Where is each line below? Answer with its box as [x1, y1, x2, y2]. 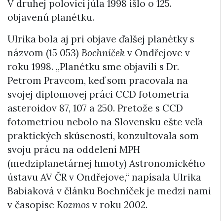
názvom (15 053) [7, 47, 81, 59]
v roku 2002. [90, 199, 147, 211]
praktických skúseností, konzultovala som [7, 130, 199, 142]
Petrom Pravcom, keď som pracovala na [7, 74, 188, 87]
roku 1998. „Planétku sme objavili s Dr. [7, 61, 179, 73]
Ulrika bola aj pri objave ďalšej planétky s [7, 33, 194, 45]
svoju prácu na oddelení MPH [7, 144, 140, 156]
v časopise [7, 199, 57, 211]
